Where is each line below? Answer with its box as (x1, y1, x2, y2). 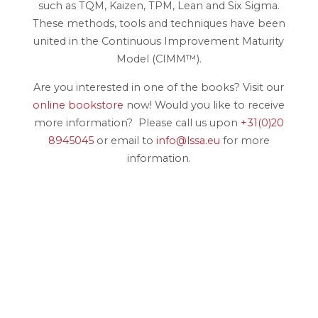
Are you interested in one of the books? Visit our (33, 80, 285, 94)
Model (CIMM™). (116, 53, 202, 66)
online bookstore (33, 98, 124, 111)
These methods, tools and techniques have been (32, 17, 285, 31)
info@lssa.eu (155, 133, 220, 147)
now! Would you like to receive (124, 98, 285, 111)
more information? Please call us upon (33, 116, 241, 129)
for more (219, 133, 270, 147)
